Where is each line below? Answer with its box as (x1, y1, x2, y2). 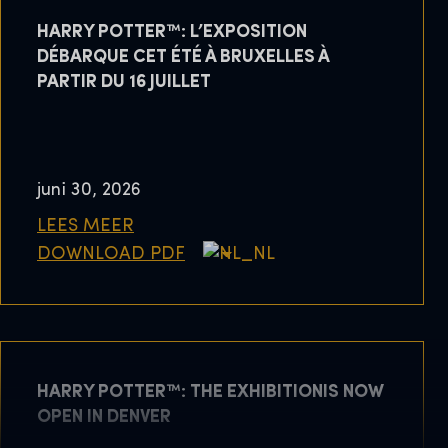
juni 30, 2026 (37, 180, 141, 200)
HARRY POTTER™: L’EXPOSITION (37, 23, 307, 43)
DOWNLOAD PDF (37, 244, 185, 264)
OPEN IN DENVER (37, 408, 171, 428)
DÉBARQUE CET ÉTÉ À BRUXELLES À (37, 48, 329, 68)
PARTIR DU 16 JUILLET (37, 73, 211, 93)
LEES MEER (37, 216, 134, 236)
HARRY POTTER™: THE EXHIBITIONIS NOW (37, 383, 383, 403)
